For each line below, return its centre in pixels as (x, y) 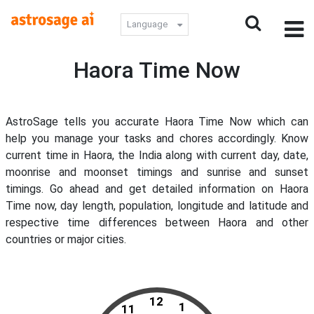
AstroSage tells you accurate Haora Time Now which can (157, 122)
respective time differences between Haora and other (157, 223)
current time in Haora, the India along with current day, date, (157, 155)
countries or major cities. (66, 239)
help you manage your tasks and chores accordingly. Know (157, 138)
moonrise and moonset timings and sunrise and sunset (157, 172)
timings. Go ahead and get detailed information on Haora (157, 189)
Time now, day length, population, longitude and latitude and (157, 206)
